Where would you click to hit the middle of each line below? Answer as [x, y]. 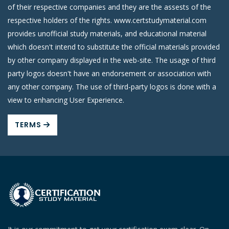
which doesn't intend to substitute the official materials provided [114, 47]
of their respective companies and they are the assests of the [109, 7]
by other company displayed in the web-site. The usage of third [112, 60]
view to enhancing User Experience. [66, 100]
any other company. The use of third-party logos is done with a [112, 87]
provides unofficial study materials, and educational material [107, 34]
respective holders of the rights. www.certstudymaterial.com [107, 20]
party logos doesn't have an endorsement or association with [109, 74]
